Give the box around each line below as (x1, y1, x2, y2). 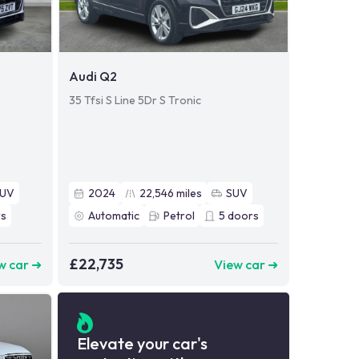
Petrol (163, 208, 195, 224)
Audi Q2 (68, 68, 117, 85)
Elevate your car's (76, 333, 208, 354)
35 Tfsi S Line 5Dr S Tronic (68, 93, 201, 108)
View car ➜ (213, 256, 278, 272)
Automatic (87, 208, 139, 224)
